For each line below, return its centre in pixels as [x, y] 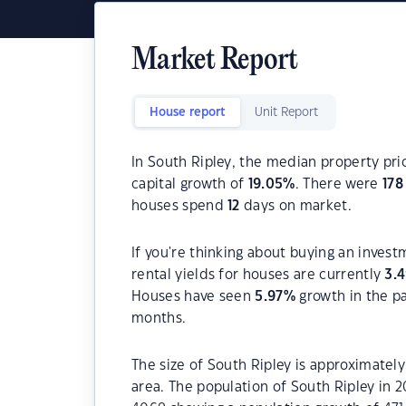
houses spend [180, 206]
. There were [338, 184]
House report [188, 112]
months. [159, 319]
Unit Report [286, 112]
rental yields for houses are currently [258, 275]
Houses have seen [193, 297]
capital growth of [190, 184]
